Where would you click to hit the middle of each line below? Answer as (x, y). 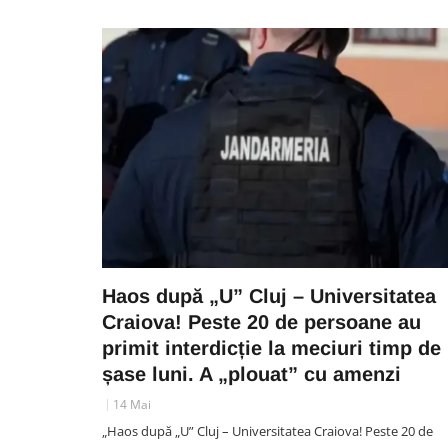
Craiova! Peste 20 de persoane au (261, 322)
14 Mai (132, 404)
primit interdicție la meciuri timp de (271, 348)
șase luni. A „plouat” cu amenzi (251, 374)
